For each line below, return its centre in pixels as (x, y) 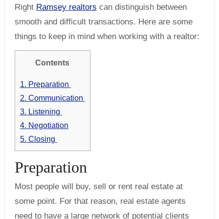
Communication (55, 98)
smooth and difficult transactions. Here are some (103, 22)
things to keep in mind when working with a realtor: (107, 36)
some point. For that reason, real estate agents (100, 201)
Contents (55, 63)
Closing (42, 139)
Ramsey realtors (66, 7)
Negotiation (47, 125)
